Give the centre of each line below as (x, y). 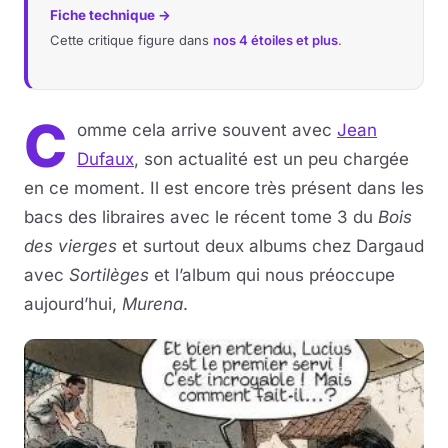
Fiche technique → (110, 15)
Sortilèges (109, 275)
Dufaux (105, 159)
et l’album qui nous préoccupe (272, 275)
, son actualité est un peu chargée (271, 159)
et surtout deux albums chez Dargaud (270, 246)
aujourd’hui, (73, 304)
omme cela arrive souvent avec (207, 130)
